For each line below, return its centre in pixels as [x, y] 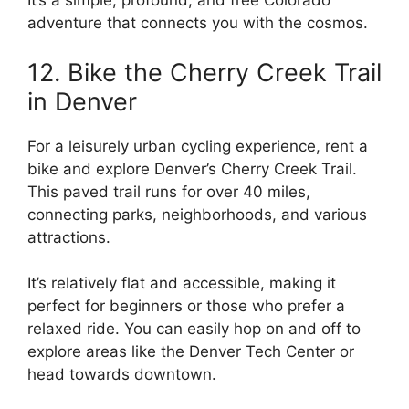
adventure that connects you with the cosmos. [198, 23]
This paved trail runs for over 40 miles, [169, 191]
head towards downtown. [122, 375]
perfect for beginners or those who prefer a [186, 306]
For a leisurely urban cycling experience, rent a [198, 146]
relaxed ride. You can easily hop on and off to [194, 329]
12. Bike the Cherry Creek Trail [204, 72]
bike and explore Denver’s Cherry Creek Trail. [192, 168]
